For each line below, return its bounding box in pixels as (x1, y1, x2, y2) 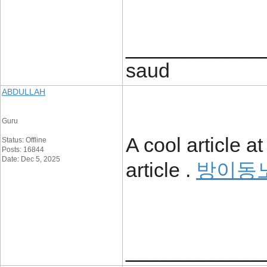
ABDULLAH (2, 87, 45, 97)
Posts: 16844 (2, 145, 44, 154)
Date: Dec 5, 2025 (2, 155, 60, 163)
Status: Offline (2, 136, 46, 144)
